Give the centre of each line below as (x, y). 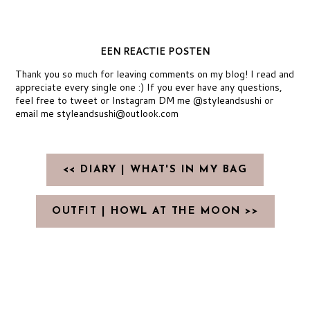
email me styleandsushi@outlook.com (97, 114)
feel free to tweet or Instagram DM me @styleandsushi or (145, 101)
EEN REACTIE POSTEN (155, 52)
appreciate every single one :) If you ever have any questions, (149, 88)
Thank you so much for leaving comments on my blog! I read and (155, 74)
